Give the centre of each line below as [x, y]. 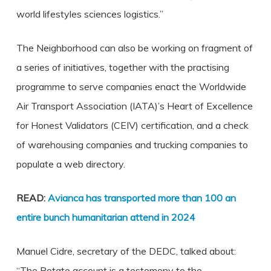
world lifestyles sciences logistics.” [90, 14]
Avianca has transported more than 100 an [142, 198]
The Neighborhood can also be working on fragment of [134, 48]
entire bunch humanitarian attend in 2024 [106, 217]
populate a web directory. [70, 164]
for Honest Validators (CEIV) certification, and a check [132, 125]
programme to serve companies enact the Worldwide [131, 87]
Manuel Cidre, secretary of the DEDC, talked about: [126, 251]
